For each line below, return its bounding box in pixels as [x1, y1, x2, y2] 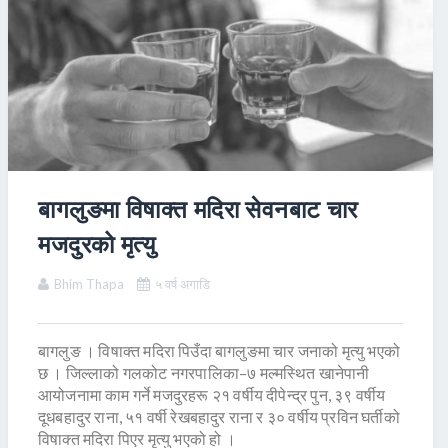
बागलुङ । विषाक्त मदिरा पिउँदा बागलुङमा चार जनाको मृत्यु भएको [38, 341, 401, 361]
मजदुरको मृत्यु [38, 229, 156, 259]
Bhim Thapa [54, 276, 124, 293]
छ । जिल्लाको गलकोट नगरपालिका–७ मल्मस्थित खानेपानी [38, 363, 370, 383]
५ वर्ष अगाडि [155, 276, 210, 293]
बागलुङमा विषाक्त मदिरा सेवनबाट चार [38, 194, 358, 224]
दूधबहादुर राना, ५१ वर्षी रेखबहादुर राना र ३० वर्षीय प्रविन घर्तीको [38, 407, 400, 427]
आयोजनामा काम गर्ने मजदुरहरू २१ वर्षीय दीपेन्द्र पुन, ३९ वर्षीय [38, 385, 386, 405]
